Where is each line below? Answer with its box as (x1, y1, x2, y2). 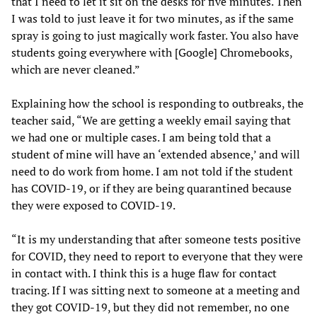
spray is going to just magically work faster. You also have (11, 28, 299, 43)
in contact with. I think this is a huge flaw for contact (11, 265, 277, 281)
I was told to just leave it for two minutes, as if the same (11, 11, 294, 26)
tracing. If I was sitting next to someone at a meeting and (11, 282, 300, 298)
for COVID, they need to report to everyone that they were (11, 248, 303, 264)
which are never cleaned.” (11, 62, 140, 77)
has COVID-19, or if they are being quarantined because (11, 180, 292, 196)
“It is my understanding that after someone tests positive (11, 231, 301, 247)
